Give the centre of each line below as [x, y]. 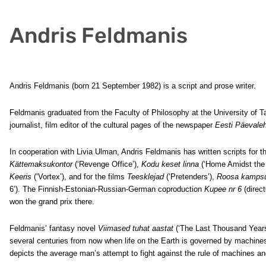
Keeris [20, 177]
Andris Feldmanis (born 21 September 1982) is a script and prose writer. [133, 86]
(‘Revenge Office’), [107, 164]
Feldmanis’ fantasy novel [54, 228]
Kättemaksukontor [41, 164]
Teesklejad [145, 177]
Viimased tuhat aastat [136, 228]
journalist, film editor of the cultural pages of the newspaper [112, 125]
